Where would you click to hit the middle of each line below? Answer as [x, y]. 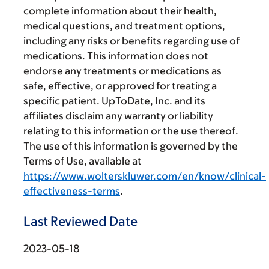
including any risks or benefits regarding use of [131, 41]
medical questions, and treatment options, [124, 26]
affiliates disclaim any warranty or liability [118, 116]
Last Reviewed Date [80, 221]
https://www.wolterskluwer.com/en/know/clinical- [145, 176]
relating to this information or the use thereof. [131, 131]
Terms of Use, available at [83, 161]
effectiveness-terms [72, 191]
